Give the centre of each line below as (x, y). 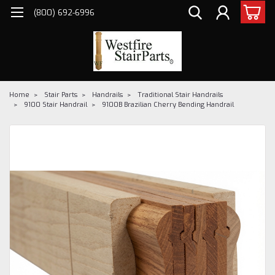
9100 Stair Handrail (56, 104)
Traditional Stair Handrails (180, 95)
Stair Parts (61, 95)
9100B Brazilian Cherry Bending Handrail (168, 104)
